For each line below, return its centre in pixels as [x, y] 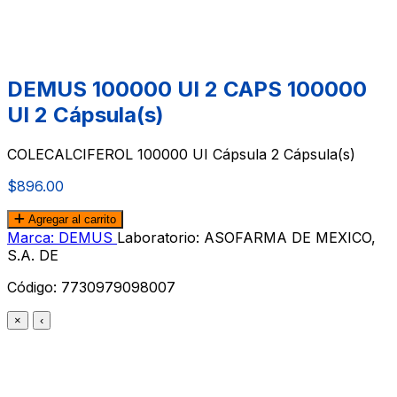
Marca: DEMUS [62, 237]
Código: [34, 287]
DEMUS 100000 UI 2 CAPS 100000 [187, 89]
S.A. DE [33, 255]
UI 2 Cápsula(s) [86, 114]
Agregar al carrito [70, 219]
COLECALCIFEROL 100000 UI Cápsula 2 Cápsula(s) [181, 154]
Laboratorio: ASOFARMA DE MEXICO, [246, 237]
